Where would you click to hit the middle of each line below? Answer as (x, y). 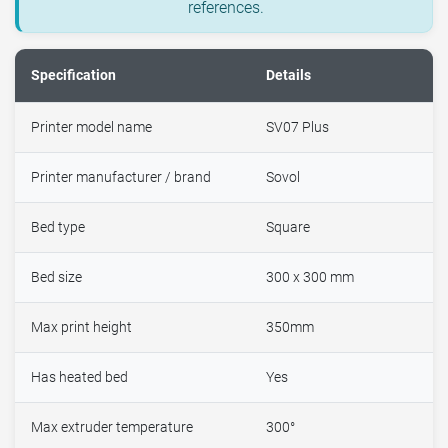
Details (288, 75)
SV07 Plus (297, 127)
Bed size (56, 277)
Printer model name (91, 127)
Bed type (58, 227)
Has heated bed (79, 377)
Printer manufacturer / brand (121, 177)
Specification (73, 75)
